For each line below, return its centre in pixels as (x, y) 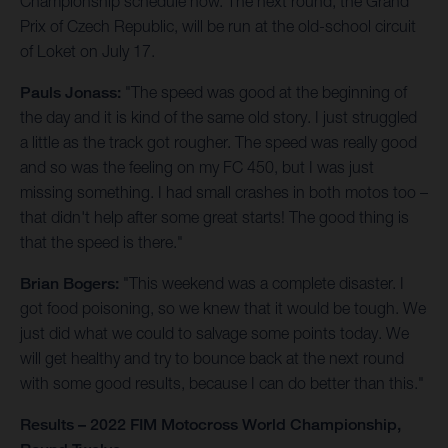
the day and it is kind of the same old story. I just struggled (218, 117)
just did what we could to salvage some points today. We (214, 333)
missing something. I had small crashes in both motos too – (224, 192)
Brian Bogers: (71, 284)
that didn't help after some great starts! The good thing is (214, 217)
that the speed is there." (101, 242)
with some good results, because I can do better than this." (222, 383)
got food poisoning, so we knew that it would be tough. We (223, 308)
